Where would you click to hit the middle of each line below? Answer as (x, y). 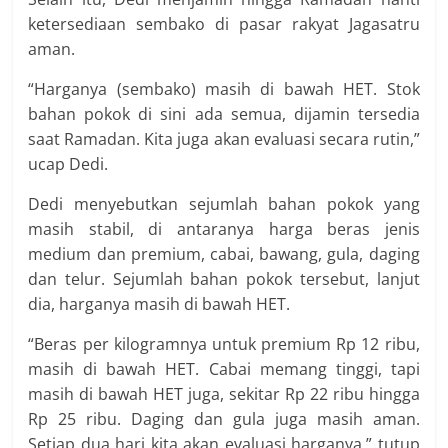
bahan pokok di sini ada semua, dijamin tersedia (224, 114)
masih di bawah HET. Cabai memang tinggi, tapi (224, 369)
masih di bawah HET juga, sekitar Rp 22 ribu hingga (224, 394)
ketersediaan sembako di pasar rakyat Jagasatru (224, 24)
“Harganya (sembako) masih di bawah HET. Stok (224, 89)
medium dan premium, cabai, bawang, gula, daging (224, 254)
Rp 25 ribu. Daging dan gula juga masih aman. (224, 419)
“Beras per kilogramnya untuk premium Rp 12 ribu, (224, 344)
